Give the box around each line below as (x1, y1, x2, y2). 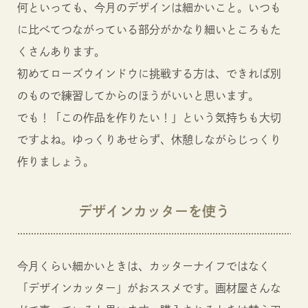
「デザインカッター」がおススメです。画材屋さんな (17, 280, 281, 295)
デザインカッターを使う (78, 202, 230, 221)
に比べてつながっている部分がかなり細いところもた (17, 21, 281, 36)
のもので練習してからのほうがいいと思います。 (17, 87, 259, 102)
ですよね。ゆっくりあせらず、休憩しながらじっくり (17, 131, 281, 146)
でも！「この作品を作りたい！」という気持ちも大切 (17, 109, 281, 124)
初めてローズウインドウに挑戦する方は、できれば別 (17, 65, 281, 80)
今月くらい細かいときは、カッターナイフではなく (17, 258, 270, 273)
